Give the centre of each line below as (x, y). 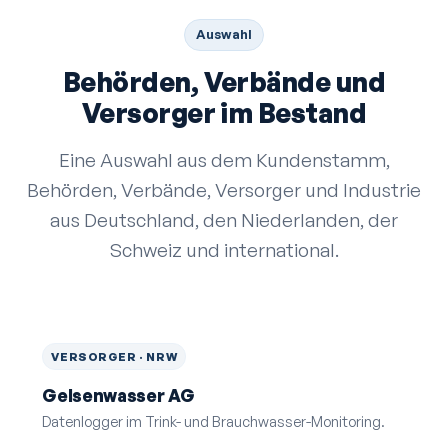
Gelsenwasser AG (118, 395)
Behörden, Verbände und (224, 81)
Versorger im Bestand (224, 112)
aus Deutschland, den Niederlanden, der (224, 220)
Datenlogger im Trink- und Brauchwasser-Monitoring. (214, 421)
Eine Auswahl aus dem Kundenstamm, (224, 160)
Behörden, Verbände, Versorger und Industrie (224, 190)
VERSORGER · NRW (114, 357)
